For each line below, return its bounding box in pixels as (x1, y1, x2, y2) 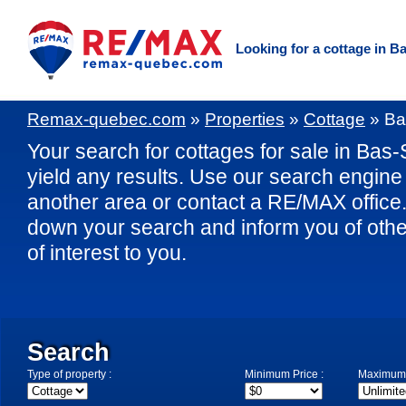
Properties (205, 110, 285, 129)
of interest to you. (27, 241, 187, 265)
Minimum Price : (245, 368, 324, 381)
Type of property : (27, 368, 111, 381)
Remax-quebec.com (27, 110, 186, 129)
